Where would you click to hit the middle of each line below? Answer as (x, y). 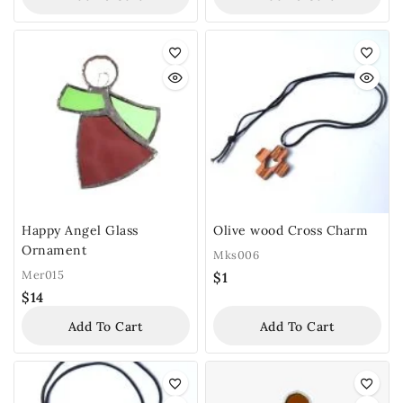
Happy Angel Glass (80, 230)
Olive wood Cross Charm (291, 230)
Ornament (54, 250)
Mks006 (236, 255)
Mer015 (43, 275)
